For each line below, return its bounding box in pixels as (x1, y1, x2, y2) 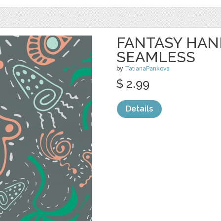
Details (126, 104, 153, 113)
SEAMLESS (116, 48, 195, 66)
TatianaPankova (125, 65, 170, 72)
